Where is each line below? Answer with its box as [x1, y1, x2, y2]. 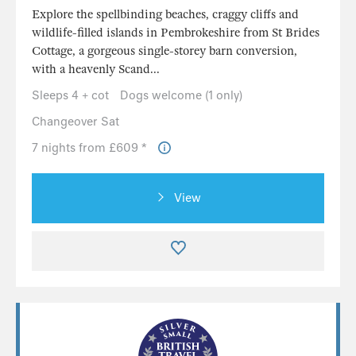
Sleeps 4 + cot [32, 87, 109, 103]
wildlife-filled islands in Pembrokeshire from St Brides [32, 25, 319, 40]
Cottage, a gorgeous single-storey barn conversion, [32, 43, 297, 58]
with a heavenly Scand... [32, 61, 160, 76]
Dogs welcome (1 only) [120, 87, 242, 103]
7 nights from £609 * [32, 140, 150, 155]
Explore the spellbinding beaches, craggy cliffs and [32, 6, 299, 21]
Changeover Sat [32, 114, 119, 129]
